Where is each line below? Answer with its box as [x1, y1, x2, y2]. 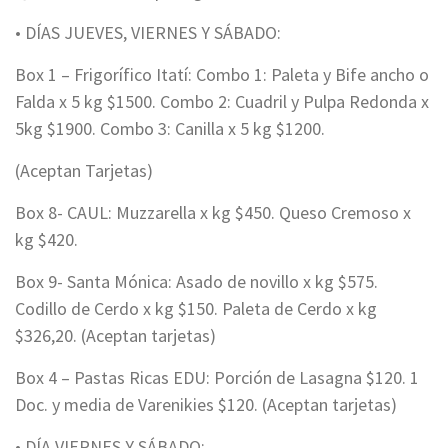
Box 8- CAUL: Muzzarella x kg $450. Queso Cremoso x [15, 201, 411, 225]
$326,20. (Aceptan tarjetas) [15, 324, 216, 348]
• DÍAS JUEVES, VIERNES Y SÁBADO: [15, 21, 281, 45]
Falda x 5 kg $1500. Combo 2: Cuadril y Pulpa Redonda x [15, 90, 429, 114]
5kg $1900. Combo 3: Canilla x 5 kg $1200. [15, 117, 325, 141]
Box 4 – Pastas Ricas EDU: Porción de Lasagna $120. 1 [15, 366, 419, 390]
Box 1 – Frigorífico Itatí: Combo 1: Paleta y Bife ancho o [15, 63, 429, 87]
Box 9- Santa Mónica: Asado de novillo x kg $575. [15, 270, 378, 294]
